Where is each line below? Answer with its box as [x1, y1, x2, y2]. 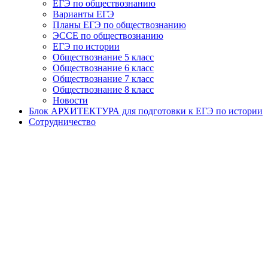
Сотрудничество [29, 117, 96, 127]
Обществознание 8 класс [53, 84, 154, 95]
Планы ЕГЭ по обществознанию [53, 20, 186, 30]
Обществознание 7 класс [53, 74, 154, 84]
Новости [53, 95, 88, 105]
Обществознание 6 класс [53, 63, 154, 73]
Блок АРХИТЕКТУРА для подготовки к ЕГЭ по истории [29, 106, 263, 116]
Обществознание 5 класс [53, 52, 154, 62]
